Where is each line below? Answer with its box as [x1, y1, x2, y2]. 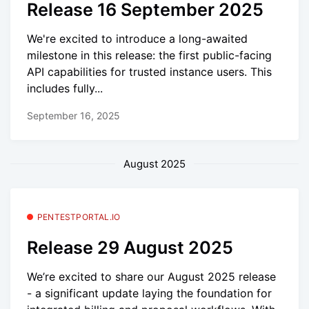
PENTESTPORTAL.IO [37, 211, 121, 222]
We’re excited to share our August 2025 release [27, 270, 276, 284]
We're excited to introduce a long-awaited [27, 32, 248, 46]
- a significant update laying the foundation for [27, 286, 272, 301]
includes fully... [27, 81, 103, 96]
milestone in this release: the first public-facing [27, 48, 272, 63]
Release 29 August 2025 [27, 237, 233, 259]
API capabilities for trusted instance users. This [27, 65, 272, 79]
